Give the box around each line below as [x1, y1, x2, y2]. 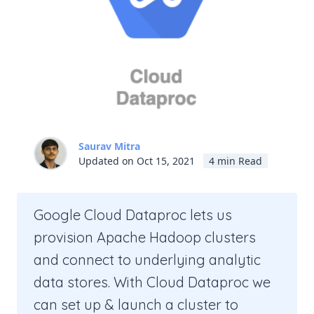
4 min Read [209, 154, 262, 168]
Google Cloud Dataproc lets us [34, 206, 232, 224]
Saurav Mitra [78, 139, 140, 153]
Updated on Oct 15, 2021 [78, 154, 195, 168]
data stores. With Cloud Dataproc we [34, 273, 271, 291]
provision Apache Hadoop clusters [34, 228, 256, 246]
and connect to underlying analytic [34, 251, 261, 268]
